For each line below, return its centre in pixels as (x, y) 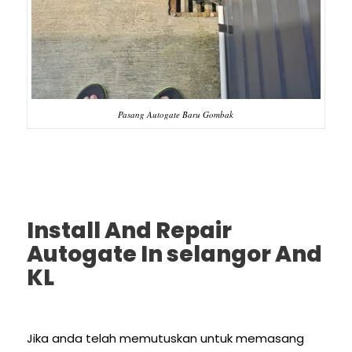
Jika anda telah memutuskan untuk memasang (165, 338)
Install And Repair (129, 231)
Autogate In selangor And (174, 255)
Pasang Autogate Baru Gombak (176, 114)
